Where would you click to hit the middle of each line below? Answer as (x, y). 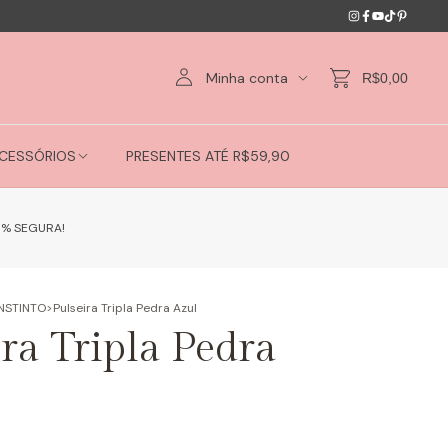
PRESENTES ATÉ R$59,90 (208, 155)
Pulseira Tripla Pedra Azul (124, 307)
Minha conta (249, 77)
